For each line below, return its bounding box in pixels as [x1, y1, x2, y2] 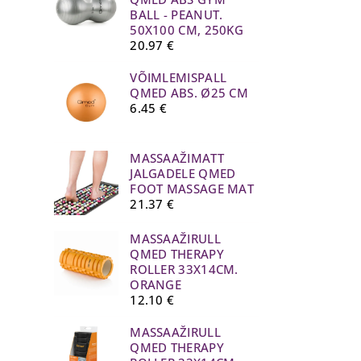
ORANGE [130, 276, 182, 293]
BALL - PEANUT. [130, 6, 223, 23]
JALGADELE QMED [130, 164, 236, 181]
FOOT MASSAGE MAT [130, 180, 255, 197]
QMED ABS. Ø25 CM [130, 84, 249, 101]
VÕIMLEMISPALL [130, 68, 227, 85]
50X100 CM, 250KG [130, 21, 244, 38]
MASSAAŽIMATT [130, 149, 224, 166]
